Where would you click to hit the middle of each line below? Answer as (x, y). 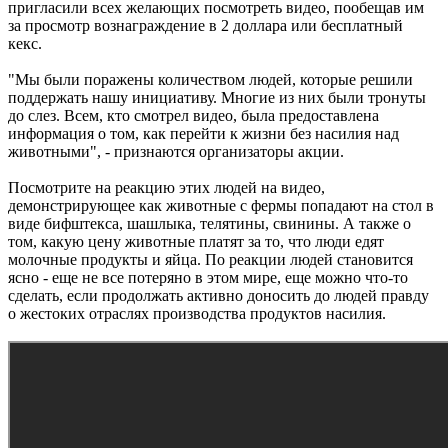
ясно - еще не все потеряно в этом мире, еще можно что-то (208, 277)
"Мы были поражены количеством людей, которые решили (210, 79)
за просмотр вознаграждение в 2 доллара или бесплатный (205, 25)
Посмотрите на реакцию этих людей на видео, (166, 187)
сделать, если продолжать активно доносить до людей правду (218, 295)
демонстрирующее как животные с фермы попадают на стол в (221, 205)
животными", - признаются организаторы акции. (176, 151)
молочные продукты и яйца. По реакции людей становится (210, 259)
